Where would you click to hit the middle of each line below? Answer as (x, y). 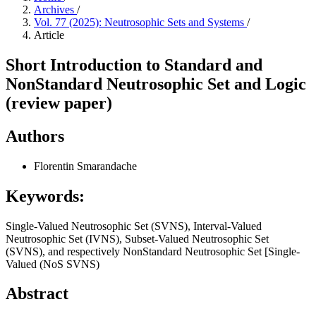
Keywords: (45, 196)
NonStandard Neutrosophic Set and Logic (156, 84)
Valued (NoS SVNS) (53, 264)
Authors (35, 136)
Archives (55, 10)
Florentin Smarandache (85, 166)
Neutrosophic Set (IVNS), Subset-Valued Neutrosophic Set (137, 238)
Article (49, 35)
